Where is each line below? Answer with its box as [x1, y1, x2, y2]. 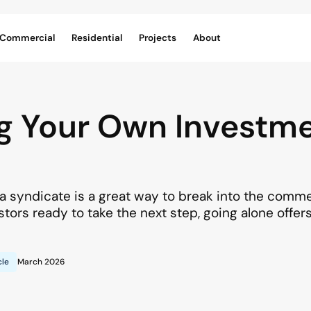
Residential [72, 32, 122, 44]
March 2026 [17, 256, 65, 267]
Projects [139, 32, 176, 44]
